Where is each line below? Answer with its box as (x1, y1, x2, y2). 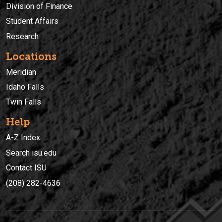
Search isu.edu (6, 148, 56, 158)
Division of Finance (6, 1, 72, 11)
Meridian (6, 67, 36, 77)
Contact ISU (6, 163, 47, 173)
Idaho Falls (6, 82, 44, 92)
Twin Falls (6, 97, 41, 107)
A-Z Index (6, 133, 40, 143)
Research (6, 31, 39, 41)
